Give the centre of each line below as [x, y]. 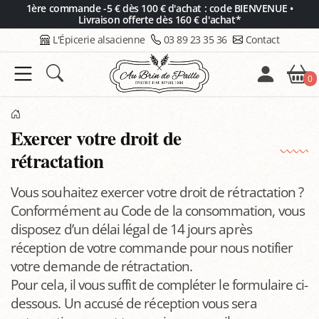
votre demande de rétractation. [101, 266]
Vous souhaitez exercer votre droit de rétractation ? [157, 192]
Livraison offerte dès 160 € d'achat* [159, 20]
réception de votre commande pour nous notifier [152, 247]
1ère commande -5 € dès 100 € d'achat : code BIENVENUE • [159, 8]
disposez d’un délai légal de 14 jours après [131, 229]
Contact [262, 40]
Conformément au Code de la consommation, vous [158, 210]
